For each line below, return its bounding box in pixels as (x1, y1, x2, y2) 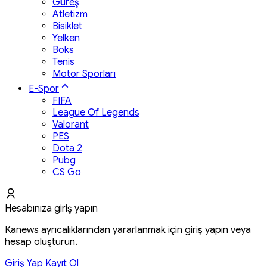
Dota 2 (52, 142, 82, 154)
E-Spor (29, 82, 59, 95)
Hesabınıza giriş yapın (5, 202, 98, 215)
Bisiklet (52, 20, 82, 32)
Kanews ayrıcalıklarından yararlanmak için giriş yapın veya (5, 223, 251, 236)
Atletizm (52, 8, 88, 20)
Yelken (52, 32, 80, 44)
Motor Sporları (52, 67, 116, 80)
